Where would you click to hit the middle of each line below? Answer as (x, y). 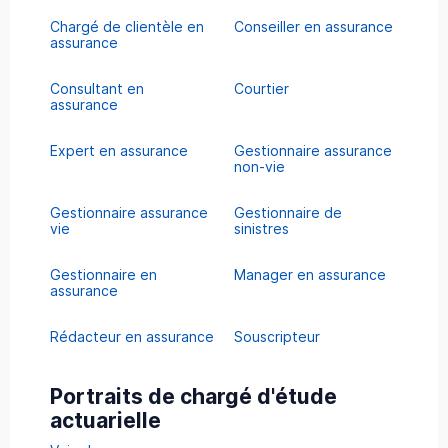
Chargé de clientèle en (127, 26)
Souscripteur (277, 336)
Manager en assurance (310, 274)
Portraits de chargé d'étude (193, 396)
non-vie (259, 166)
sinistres (261, 228)
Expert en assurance (119, 150)
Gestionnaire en (103, 274)
